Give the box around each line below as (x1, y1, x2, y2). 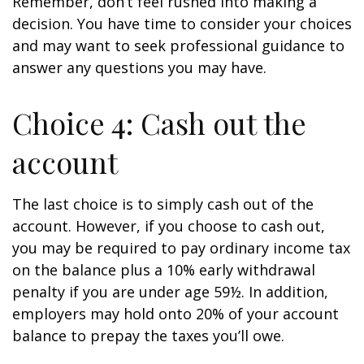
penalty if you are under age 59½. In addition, (12, 282, 328, 301)
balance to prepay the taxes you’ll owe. (12, 326, 284, 345)
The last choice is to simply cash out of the (12, 194, 314, 214)
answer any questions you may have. (12, 58, 266, 77)
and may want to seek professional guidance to (12, 36, 344, 55)
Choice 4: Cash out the (12, 103, 306, 142)
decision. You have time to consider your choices (12, 14, 352, 33)
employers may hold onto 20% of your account (12, 304, 339, 323)
